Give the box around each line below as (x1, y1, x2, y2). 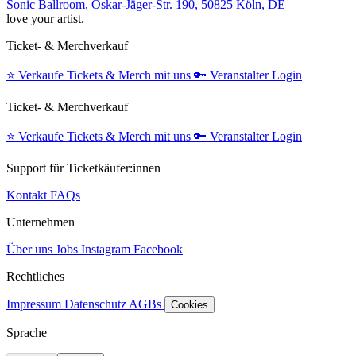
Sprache (6, 326, 47, 340)
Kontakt (6, 188, 50, 203)
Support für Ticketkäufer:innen (6, 161, 161, 176)
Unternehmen (6, 215, 75, 230)
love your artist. (6, 12, 84, 26)
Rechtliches (6, 269, 64, 284)
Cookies (171, 299, 208, 311)
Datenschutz (64, 297, 129, 311)
